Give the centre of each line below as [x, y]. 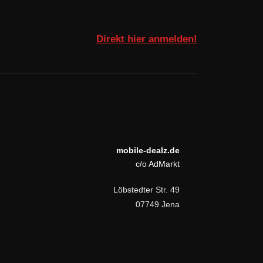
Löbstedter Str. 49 [146, 190]
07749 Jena [158, 205]
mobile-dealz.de [148, 151]
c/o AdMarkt [158, 164]
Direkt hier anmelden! [147, 39]
